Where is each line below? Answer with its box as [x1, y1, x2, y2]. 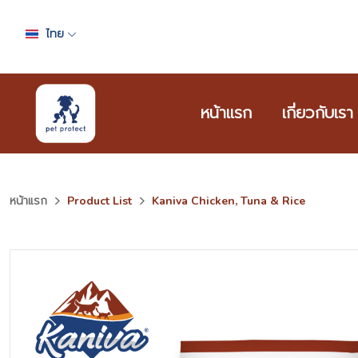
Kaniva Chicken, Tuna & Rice [152, 193, 305, 209]
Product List [67, 193, 132, 209]
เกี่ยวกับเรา [282, 102, 353, 124]
